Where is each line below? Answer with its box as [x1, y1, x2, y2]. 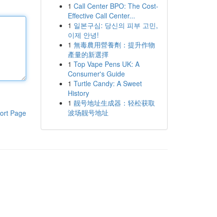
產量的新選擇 [67, 49, 108, 59]
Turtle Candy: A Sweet [73, 78, 142, 88]
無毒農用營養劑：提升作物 [73, 40, 155, 49]
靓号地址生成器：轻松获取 [73, 98, 155, 108]
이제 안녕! [67, 30, 99, 40]
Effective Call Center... [67, 11, 135, 20]
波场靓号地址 [67, 108, 108, 117]
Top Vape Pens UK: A [73, 59, 139, 69]
